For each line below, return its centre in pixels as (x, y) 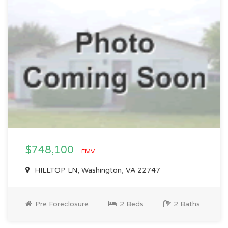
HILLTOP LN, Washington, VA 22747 (96, 170)
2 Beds (131, 204)
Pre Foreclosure (61, 204)
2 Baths (186, 204)
